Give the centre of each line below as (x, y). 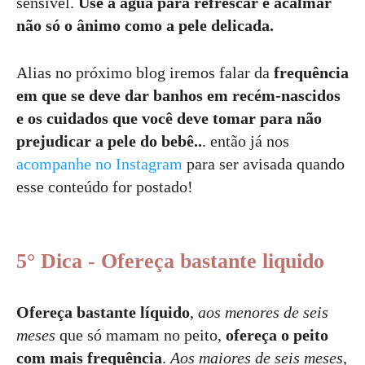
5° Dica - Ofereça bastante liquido (170, 261)
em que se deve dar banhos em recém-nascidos (178, 95)
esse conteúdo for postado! (105, 186)
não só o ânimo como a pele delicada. (145, 25)
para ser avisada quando (264, 163)
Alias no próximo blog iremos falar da (145, 72)
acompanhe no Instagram (99, 163)
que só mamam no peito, (141, 334)
